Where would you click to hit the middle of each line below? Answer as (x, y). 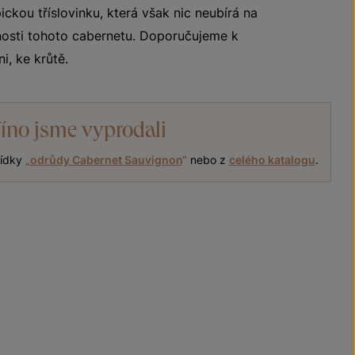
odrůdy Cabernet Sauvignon (106, 160)
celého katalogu (272, 160)
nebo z (208, 160)
